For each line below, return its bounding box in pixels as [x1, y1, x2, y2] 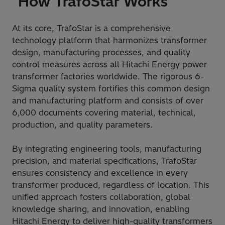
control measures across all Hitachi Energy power [12, 59, 207, 69]
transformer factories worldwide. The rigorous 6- [12, 71, 204, 81]
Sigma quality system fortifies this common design [12, 83, 210, 93]
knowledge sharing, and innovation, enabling [12, 203, 189, 214]
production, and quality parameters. [12, 119, 153, 130]
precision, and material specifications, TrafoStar [12, 155, 197, 166]
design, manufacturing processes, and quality [12, 47, 190, 57]
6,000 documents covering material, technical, [12, 107, 196, 118]
